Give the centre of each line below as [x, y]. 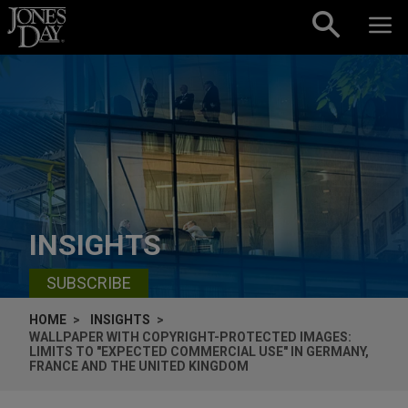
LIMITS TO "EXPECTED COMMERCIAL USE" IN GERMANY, [199, 351]
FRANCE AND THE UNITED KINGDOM [139, 366]
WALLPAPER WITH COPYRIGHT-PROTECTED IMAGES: [190, 337]
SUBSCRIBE [89, 283]
